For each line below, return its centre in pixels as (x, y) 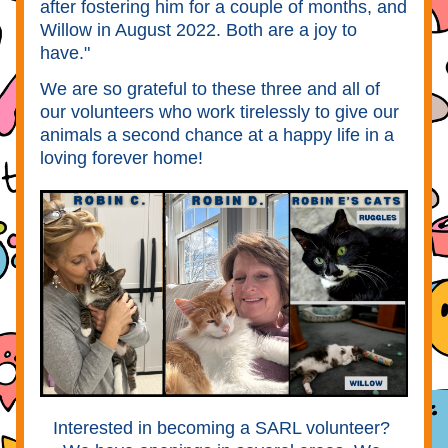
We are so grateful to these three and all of (210, 89)
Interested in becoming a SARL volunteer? (221, 428)
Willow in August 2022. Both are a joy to (198, 30)
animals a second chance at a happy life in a (217, 135)
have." (67, 53)
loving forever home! (121, 158)
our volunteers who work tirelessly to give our (219, 112)
